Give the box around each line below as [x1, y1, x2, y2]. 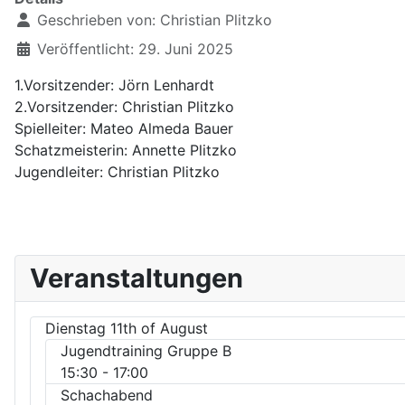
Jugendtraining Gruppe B [61, 341, 231, 360]
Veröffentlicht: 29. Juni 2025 [37, 39, 233, 58]
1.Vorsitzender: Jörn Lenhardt [14, 75, 214, 94]
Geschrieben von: [33, 10, 160, 29]
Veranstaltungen [30, 261, 243, 294]
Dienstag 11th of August [45, 318, 208, 337]
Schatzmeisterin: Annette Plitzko [14, 140, 237, 159]
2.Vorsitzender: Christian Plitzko [14, 97, 234, 116]
